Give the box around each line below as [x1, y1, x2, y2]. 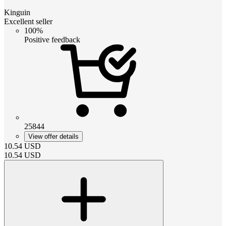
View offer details [28, 132, 79, 140]
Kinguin [4, 8, 30, 17]
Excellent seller [4, 17, 52, 26]
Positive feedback [24, 35, 80, 44]
